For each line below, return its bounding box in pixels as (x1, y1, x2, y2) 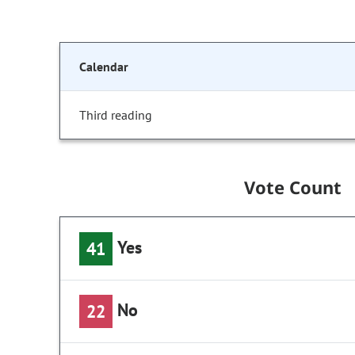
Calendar (79, 59, 128, 75)
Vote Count (243, 175, 342, 200)
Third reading (79, 107, 153, 124)
